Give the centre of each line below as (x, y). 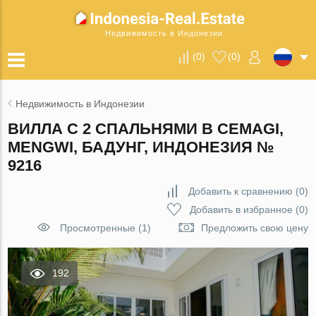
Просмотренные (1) (105, 228)
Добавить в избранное (241, 209)
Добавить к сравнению (240, 191)
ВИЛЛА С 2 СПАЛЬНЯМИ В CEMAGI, (146, 129)
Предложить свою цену (254, 228)
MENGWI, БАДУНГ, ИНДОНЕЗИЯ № (141, 147)
